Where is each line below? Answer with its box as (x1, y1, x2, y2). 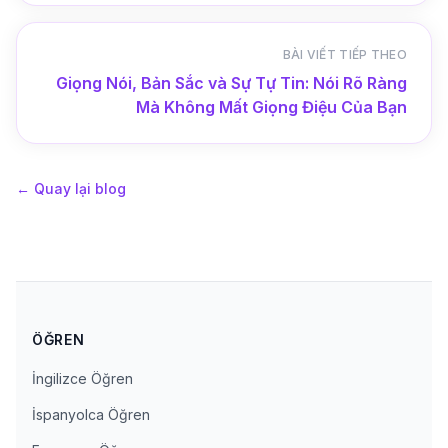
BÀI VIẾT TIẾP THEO (282, 47, 407, 63)
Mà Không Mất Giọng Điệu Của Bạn (136, 97, 407, 118)
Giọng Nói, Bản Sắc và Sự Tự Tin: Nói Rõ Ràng (56, 73, 407, 94)
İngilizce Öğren (32, 369, 133, 387)
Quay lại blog (34, 180, 126, 198)
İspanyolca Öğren (32, 405, 150, 423)
